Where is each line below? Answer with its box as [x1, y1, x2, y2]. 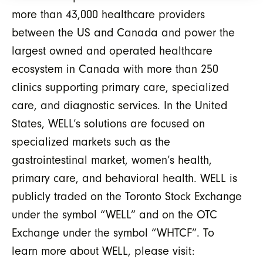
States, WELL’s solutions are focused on [12, 117, 205, 131]
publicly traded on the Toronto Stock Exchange [12, 190, 242, 204]
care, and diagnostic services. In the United [12, 99, 227, 113]
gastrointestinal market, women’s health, [12, 154, 212, 167]
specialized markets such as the [12, 136, 170, 149]
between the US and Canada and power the [12, 26, 235, 40]
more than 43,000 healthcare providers [12, 8, 205, 22]
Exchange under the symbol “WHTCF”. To [12, 227, 214, 240]
